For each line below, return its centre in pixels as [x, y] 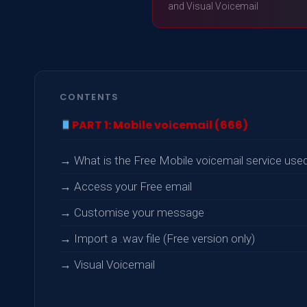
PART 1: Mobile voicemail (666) [160, 125]
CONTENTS [89, 97]
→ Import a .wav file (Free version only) [157, 238]
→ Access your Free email [126, 186]
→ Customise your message [132, 212]
